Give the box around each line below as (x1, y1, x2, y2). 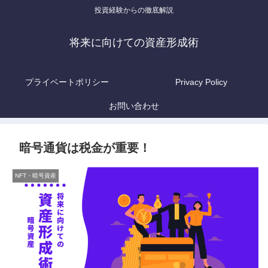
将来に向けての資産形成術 (69, 36, 199, 49)
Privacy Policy (175, 77, 227, 87)
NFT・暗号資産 (15, 172, 56, 179)
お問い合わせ (109, 101, 159, 111)
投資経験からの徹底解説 (95, 6, 173, 15)
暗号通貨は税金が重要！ (19, 141, 151, 155)
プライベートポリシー (25, 77, 109, 87)
